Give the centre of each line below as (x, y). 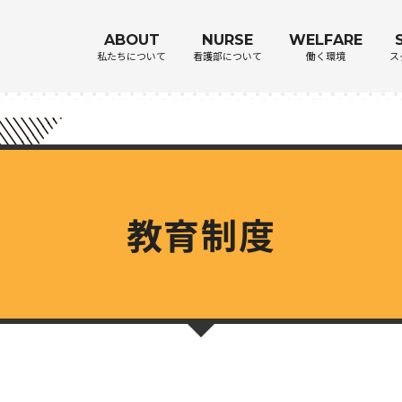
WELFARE (326, 39)
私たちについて (131, 55)
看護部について (227, 55)
